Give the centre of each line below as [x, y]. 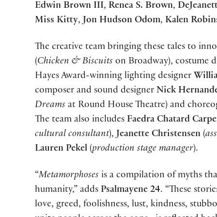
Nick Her [175, 91]
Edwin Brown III [69, 6]
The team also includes [81, 120]
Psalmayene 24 [131, 190]
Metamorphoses [70, 176]
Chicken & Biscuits [76, 62]
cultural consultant [72, 134]
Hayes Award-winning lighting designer [114, 76]
